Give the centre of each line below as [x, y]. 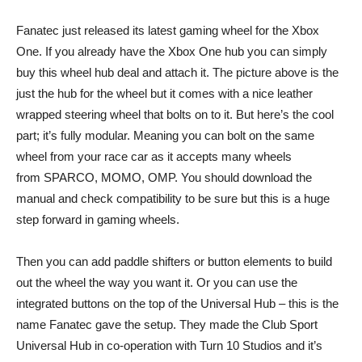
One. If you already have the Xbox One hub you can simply [172, 51]
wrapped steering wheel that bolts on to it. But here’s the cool [175, 114]
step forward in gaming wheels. [98, 219]
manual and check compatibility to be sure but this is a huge [173, 198]
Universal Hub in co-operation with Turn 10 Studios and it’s [169, 345]
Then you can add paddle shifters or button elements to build [174, 261]
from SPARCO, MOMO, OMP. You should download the [164, 177]
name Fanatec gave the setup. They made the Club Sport [167, 324]
